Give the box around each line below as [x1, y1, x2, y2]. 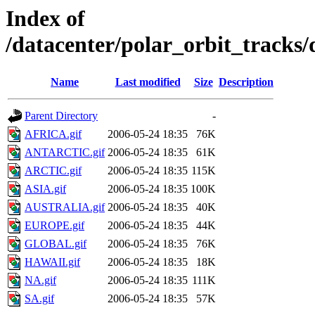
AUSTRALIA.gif [25, 201, 105, 214]
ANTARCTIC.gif [25, 146, 105, 159]
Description [219, 76, 274, 89]
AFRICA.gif [25, 128, 82, 141]
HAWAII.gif [25, 256, 80, 269]
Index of [6, 6, 85, 31]
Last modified [115, 76, 181, 89]
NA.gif [25, 274, 56, 287]
